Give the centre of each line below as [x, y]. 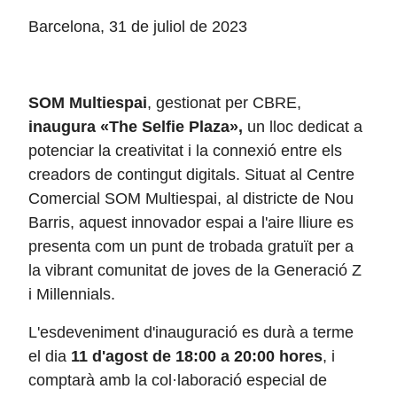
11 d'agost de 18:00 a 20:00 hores [197, 356]
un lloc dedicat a [303, 127]
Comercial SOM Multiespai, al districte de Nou [191, 198]
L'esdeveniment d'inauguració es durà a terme [191, 332]
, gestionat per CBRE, [224, 103]
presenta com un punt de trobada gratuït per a [191, 246]
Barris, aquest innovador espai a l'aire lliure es [191, 222]
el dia [50, 356]
